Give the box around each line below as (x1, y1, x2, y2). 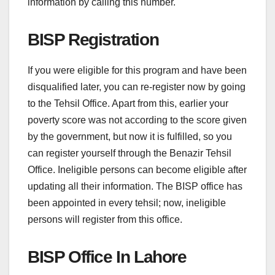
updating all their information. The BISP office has (28, 180, 242, 192)
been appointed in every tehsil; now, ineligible (28, 197, 226, 208)
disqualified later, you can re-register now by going (28, 81, 246, 92)
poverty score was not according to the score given (28, 114, 247, 125)
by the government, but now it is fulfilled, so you (28, 131, 232, 142)
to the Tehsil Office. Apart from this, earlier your (28, 98, 228, 109)
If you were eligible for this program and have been (28, 64, 247, 76)
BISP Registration (28, 30, 159, 50)
